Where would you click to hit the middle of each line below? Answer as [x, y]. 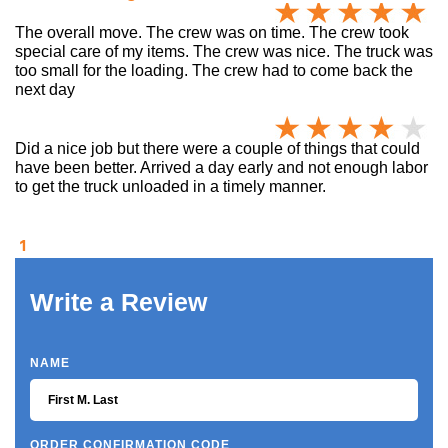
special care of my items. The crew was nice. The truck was [224, 51]
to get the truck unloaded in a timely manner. [170, 186]
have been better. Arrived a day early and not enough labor [221, 167]
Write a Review [118, 301]
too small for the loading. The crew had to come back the [214, 70]
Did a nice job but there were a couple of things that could [217, 148]
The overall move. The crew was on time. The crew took [212, 32]
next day [45, 89]
